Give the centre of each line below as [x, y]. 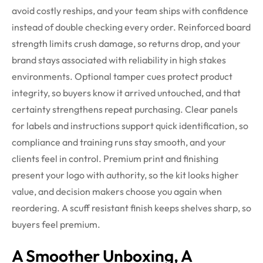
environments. [42, 77]
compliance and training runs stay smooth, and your [119, 142]
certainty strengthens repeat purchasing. [97, 109]
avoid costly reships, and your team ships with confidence [130, 11]
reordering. [36, 208]
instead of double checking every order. [94, 27]
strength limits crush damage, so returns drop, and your [126, 44]
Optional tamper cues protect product [154, 77]
